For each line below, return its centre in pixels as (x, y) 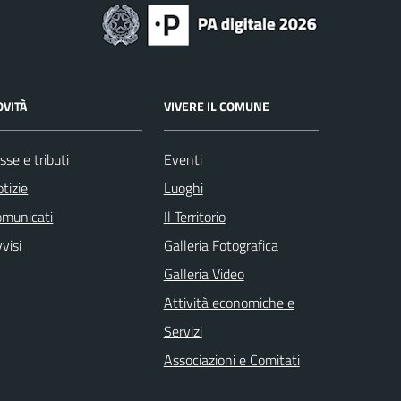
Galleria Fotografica (221, 245)
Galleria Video (204, 273)
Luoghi (183, 188)
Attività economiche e (229, 302)
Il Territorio (194, 216)
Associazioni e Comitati (231, 359)
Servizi (183, 331)
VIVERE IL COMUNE (216, 106)
